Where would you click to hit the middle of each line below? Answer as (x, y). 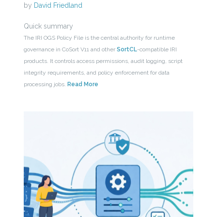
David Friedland (58, 6)
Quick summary (48, 26)
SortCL (127, 50)
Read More (83, 85)
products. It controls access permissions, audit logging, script (103, 61)
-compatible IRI (157, 50)
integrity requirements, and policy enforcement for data (96, 73)
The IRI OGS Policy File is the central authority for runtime (99, 38)
